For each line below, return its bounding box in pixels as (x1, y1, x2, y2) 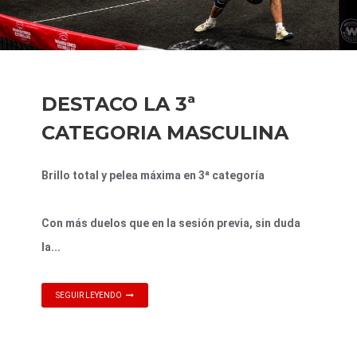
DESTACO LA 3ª (41, 92, 195, 116)
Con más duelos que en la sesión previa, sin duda (41, 216, 300, 229)
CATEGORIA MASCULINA (41, 120, 288, 144)
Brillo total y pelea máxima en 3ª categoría (41, 168, 265, 182)
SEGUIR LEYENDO (56, 290, 122, 300)
